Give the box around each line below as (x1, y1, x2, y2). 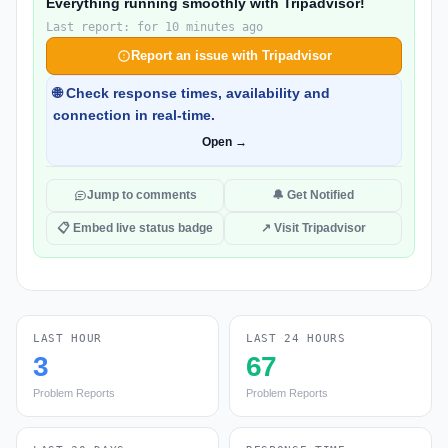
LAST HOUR (33, 332, 102, 345)
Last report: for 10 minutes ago (46, 20, 263, 34)
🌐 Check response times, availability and (53, 85, 330, 101)
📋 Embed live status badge (57, 221, 213, 235)
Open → (201, 135, 247, 149)
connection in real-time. (53, 107, 215, 123)
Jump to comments (86, 188, 197, 202)
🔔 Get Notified (272, 188, 354, 202)
